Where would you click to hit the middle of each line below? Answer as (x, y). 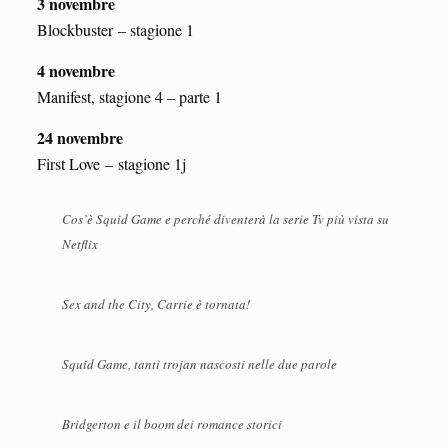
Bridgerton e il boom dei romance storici (171, 423)
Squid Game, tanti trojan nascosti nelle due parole (199, 363)
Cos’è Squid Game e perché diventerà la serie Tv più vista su (225, 218)
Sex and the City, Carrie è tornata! (155, 303)
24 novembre (79, 137)
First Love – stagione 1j (111, 163)
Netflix (79, 243)
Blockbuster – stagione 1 (115, 29)
